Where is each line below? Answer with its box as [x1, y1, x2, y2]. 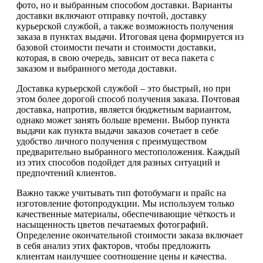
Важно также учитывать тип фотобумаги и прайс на [16, 187, 226, 198]
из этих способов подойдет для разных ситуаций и [16, 157, 220, 167]
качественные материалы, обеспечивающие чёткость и [16, 208, 235, 219]
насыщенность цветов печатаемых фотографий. [16, 219, 208, 230]
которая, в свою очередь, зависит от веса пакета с [16, 52, 214, 63]
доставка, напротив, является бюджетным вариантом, [16, 104, 231, 114]
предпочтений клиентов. [16, 167, 116, 178]
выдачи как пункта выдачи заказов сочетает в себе [16, 125, 218, 136]
